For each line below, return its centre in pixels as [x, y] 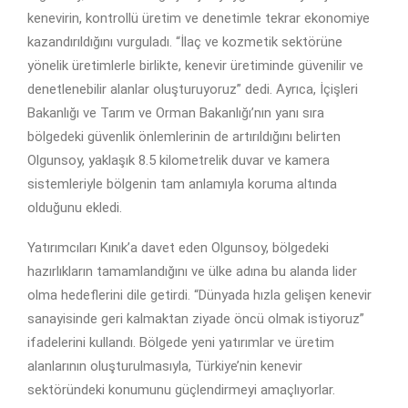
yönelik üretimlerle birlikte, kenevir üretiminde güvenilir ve [195, 66]
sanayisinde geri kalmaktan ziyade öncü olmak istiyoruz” [196, 319]
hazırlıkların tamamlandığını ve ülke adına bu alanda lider [192, 272]
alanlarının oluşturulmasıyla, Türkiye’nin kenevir [165, 367]
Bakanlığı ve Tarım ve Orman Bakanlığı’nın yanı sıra [176, 113]
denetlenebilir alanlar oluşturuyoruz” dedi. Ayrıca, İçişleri [193, 90]
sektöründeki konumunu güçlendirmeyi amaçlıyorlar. [181, 390]
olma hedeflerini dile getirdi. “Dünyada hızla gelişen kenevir [199, 296]
